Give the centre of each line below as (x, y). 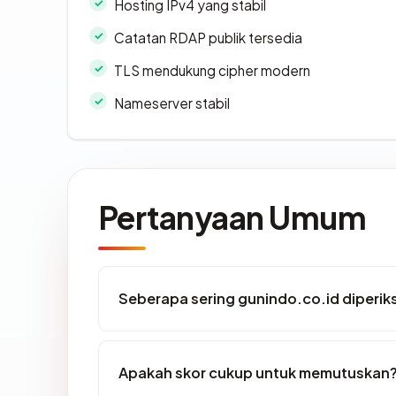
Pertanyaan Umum (232, 217)
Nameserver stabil (172, 103)
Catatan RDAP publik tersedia (208, 38)
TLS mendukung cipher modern (212, 71)
